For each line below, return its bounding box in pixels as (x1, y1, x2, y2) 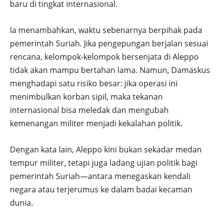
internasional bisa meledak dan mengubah (10, 105, 169, 116)
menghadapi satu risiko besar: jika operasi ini (10, 78, 178, 89)
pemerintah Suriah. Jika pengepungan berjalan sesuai (10, 38, 208, 49)
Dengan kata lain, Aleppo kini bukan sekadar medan (10, 144, 202, 155)
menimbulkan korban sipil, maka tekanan (10, 91, 163, 103)
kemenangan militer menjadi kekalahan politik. (10, 118, 183, 129)
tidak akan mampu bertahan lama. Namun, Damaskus (10, 65, 210, 76)
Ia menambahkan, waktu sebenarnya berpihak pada (10, 25, 202, 36)
